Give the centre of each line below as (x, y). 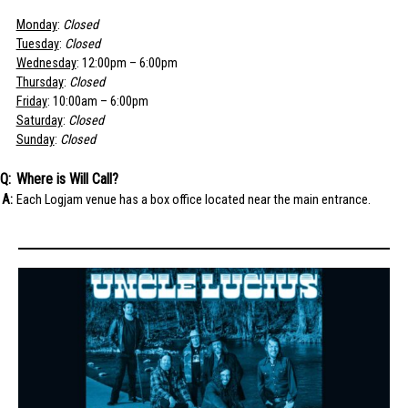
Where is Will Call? (67, 179)
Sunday (35, 139)
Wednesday (46, 63)
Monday (36, 25)
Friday (31, 101)
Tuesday (37, 44)
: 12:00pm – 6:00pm (127, 63)
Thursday (40, 82)
